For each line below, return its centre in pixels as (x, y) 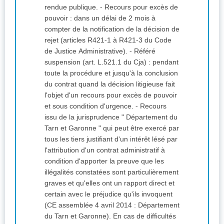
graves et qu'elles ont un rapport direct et (109, 183)
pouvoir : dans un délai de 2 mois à (100, 18)
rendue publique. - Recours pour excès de (72, 7)
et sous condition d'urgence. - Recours (90, 106)
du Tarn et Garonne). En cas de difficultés (79, 216)
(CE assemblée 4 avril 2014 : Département (112, 205)
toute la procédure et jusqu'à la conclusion (111, 73)
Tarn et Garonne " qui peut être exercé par (112, 128)
